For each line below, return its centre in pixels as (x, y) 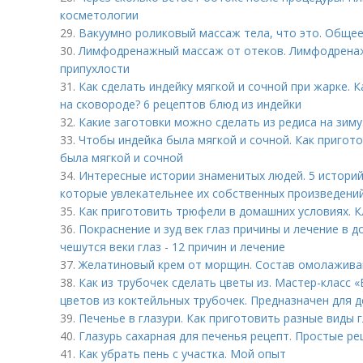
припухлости (95, 68)
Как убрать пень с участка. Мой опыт (182, 354)
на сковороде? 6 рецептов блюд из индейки (181, 104)
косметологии (99, 15)
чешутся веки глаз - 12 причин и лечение (173, 247)
